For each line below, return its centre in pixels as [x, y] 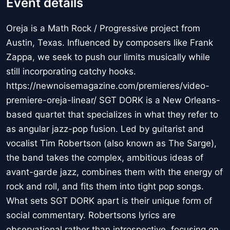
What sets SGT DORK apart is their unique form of [109, 201]
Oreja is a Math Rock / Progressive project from [103, 28]
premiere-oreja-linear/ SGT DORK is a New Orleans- [113, 100]
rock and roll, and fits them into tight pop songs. [105, 187]
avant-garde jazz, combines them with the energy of [114, 172]
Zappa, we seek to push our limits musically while [108, 57]
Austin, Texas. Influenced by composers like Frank [110, 43]
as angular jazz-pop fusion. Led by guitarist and [105, 129]
